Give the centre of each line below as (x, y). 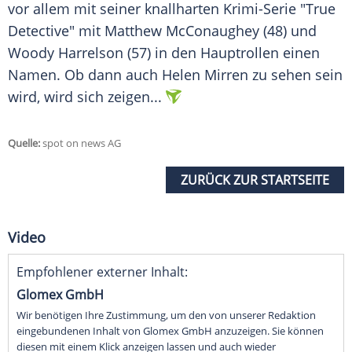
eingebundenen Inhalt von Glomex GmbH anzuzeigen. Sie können (170, 331)
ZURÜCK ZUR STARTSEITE (255, 180)
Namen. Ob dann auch (85, 75)
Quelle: (24, 143)
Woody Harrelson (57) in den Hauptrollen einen (164, 53)
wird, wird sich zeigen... (85, 97)
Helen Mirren (205, 75)
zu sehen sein (295, 75)
